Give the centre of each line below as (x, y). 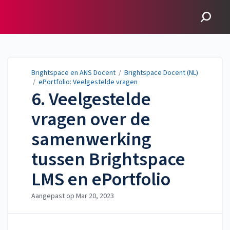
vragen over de (91, 120)
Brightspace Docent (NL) (161, 73)
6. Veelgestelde (91, 100)
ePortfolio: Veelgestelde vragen (88, 82)
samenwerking (91, 140)
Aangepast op (54, 196)
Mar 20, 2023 (95, 196)
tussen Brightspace (108, 160)
